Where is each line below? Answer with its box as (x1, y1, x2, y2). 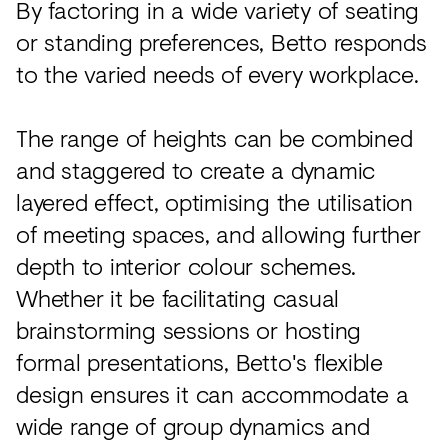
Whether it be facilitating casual (16, 279, 340, 315)
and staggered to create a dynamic (16, 151, 376, 187)
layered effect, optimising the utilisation (16, 183, 413, 219)
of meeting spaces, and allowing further (16, 215, 421, 251)
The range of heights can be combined (16, 119, 413, 155)
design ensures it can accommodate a (16, 375, 409, 411)
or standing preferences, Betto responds (16, 23, 427, 59)
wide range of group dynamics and (16, 407, 370, 443)
